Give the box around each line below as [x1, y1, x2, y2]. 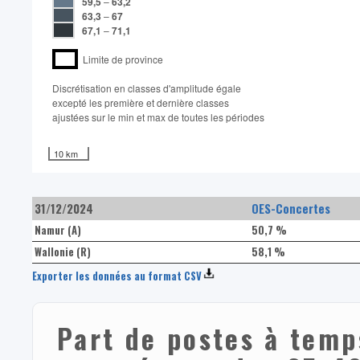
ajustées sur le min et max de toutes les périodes [52, 110, 264, 125]
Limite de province [78, 52, 163, 67]
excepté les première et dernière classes [52, 96, 229, 110]
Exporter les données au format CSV [32, 268, 202, 284]
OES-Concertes [251, 200, 330, 218]
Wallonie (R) [34, 244, 96, 260]
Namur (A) [34, 223, 86, 239]
